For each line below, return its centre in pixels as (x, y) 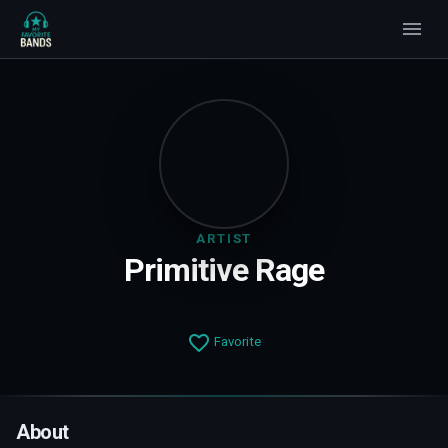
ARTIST (224, 238)
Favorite (236, 342)
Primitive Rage (224, 270)
